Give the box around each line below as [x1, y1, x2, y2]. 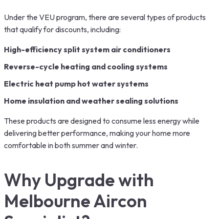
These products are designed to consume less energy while [4, 116, 199, 126]
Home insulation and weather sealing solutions [4, 96, 178, 106]
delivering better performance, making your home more [4, 128, 190, 138]
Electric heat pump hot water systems [4, 79, 149, 88]
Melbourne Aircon [4, 190, 147, 212]
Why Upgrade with [4, 169, 154, 191]
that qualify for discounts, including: [4, 24, 121, 34]
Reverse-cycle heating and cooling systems [4, 62, 168, 71]
